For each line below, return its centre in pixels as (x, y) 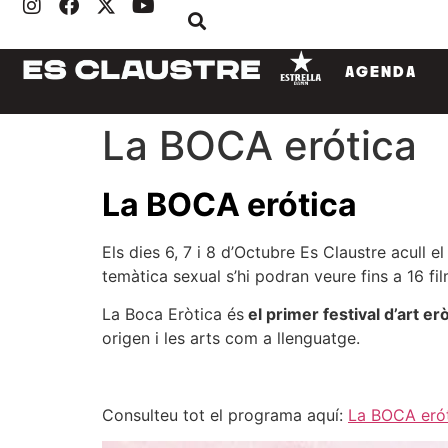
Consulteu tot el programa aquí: (225, 414)
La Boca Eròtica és (173, 314)
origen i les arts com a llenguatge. (231, 338)
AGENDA (380, 71)
